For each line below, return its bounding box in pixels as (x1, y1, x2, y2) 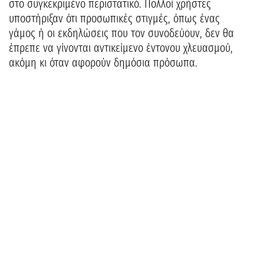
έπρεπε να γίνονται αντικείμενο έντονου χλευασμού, (9, 40, 233, 55)
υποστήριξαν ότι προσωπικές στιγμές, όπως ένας (9, 11, 220, 25)
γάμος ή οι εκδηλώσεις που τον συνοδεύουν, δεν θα (9, 25, 234, 40)
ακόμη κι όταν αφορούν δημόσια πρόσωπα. (9, 55, 197, 70)
